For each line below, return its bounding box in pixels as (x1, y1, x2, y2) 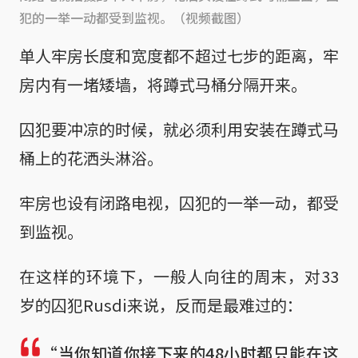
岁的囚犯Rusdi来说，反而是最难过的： (19, 292, 303, 316)
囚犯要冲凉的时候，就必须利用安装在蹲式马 (19, 117, 339, 141)
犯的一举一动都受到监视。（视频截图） (19, 7, 249, 27)
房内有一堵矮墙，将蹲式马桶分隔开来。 (19, 72, 307, 96)
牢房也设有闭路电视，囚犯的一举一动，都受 (19, 190, 339, 214)
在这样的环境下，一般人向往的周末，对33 (19, 264, 339, 288)
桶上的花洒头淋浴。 (19, 145, 163, 169)
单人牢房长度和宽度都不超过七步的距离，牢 (19, 43, 339, 67)
